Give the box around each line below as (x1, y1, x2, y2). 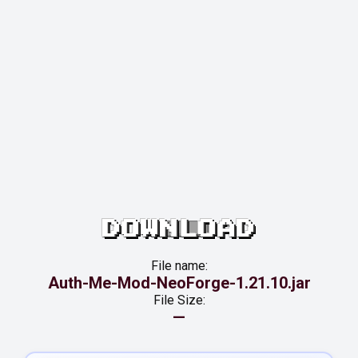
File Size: (153, 292, 205, 308)
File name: (150, 258, 208, 273)
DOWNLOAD (102, 219, 256, 239)
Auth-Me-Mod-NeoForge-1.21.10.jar (47, 273, 311, 292)
